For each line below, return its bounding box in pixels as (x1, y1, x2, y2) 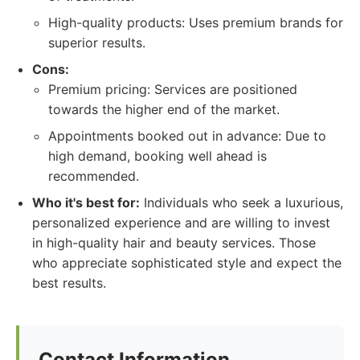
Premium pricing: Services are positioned (48, 81, 297, 97)
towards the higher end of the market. (48, 101, 280, 117)
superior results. (48, 35, 145, 51)
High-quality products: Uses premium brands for (48, 14, 343, 31)
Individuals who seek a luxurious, (140, 194, 343, 211)
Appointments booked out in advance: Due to (48, 128, 326, 144)
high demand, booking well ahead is (48, 148, 267, 164)
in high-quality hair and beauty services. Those (32, 235, 316, 251)
